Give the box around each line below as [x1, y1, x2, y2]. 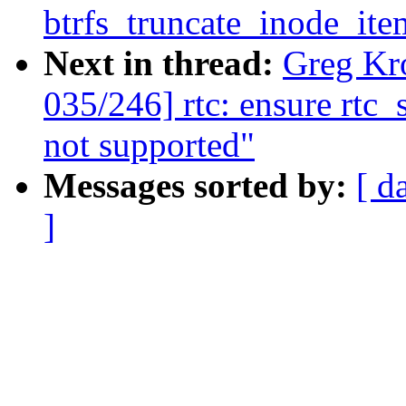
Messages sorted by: [43, 166, 356, 206]
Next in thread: [43, 43, 283, 83]
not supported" [43, 125, 255, 165]
